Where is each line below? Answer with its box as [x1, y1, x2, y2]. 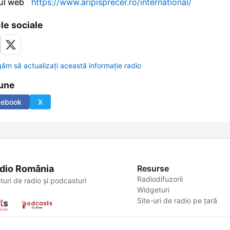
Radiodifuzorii [137, 175, 183, 184]
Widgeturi [137, 185, 170, 195]
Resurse [137, 163, 169, 174]
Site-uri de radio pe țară [137, 196, 218, 205]
